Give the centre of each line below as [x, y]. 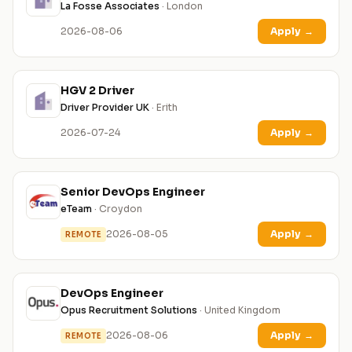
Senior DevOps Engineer [133, 192]
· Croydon [117, 209]
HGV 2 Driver [97, 91]
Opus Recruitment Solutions [129, 310]
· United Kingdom [239, 310]
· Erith [163, 108]
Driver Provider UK [105, 108]
